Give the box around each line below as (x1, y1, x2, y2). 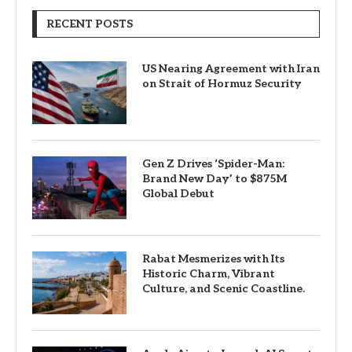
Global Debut (142, 187, 214, 200)
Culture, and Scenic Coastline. (142, 282, 305, 295)
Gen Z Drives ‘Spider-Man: (142, 157, 284, 170)
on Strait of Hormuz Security (142, 77, 301, 90)
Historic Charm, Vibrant (142, 267, 275, 280)
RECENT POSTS (46, 17, 133, 31)
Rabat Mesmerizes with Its (142, 252, 284, 266)
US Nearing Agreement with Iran (142, 62, 320, 75)
